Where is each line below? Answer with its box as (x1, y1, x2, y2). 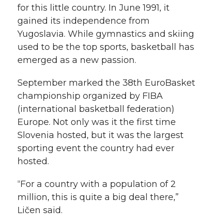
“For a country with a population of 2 (17, 178, 176, 189)
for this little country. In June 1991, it (17, 2, 170, 13)
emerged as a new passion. (17, 54, 136, 65)
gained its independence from (17, 15, 150, 26)
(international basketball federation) (17, 103, 174, 114)
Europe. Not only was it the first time (17, 116, 176, 127)
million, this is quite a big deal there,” (17, 191, 179, 202)
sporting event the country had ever (17, 142, 174, 154)
